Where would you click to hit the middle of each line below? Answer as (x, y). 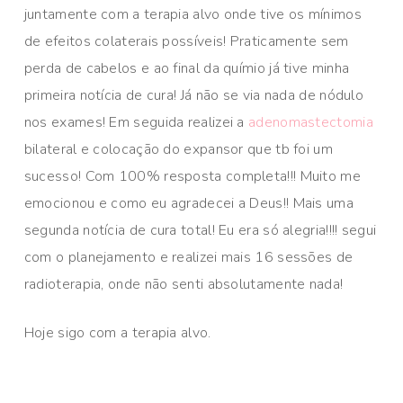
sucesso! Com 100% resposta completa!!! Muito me (192, 177)
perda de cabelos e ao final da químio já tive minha (187, 69)
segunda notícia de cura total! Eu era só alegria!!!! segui (200, 231)
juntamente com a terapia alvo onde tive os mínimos (193, 15)
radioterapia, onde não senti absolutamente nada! (184, 285)
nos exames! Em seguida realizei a (136, 123)
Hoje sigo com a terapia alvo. (117, 333)
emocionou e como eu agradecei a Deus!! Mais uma (188, 204)
